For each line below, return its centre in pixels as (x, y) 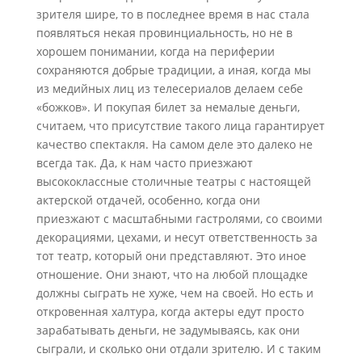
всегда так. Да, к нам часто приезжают (144, 163)
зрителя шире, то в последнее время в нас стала (173, 14)
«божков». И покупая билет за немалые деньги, (168, 107)
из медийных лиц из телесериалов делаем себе (169, 88)
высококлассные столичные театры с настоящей (173, 181)
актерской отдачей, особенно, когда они (148, 200)
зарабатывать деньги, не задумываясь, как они (168, 330)
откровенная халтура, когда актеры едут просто (170, 311)
